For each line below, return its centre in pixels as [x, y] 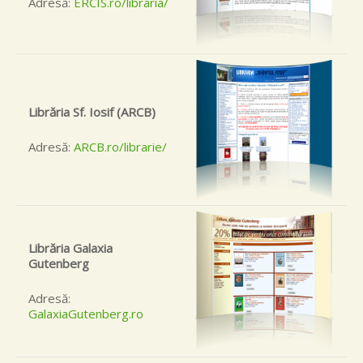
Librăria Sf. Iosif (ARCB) [92, 111]
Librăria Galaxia [70, 248]
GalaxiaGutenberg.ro [86, 313]
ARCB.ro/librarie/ [120, 146]
